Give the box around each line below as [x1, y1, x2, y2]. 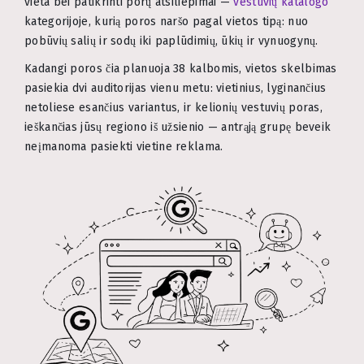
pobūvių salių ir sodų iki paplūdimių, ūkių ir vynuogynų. [24, 34, 318, 49]
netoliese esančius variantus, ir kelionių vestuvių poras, [24, 101, 323, 115]
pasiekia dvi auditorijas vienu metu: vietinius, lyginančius [24, 81, 327, 96]
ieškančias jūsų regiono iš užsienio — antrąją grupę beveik [24, 120, 331, 135]
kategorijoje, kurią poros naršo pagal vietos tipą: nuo [24, 15, 309, 29]
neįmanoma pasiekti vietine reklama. [24, 140, 223, 154]
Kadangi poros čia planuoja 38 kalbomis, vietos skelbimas [24, 62, 337, 76]
